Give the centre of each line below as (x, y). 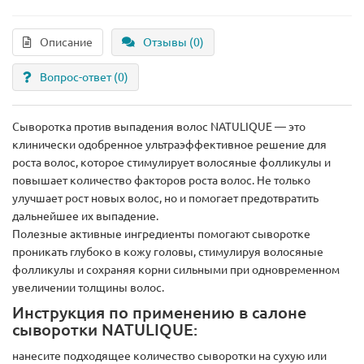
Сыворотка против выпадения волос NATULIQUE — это (159, 127)
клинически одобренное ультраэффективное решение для (169, 145)
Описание (66, 43)
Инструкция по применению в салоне (159, 313)
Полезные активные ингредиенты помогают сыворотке (161, 234)
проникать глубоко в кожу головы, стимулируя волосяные (168, 252)
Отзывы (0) (173, 43)
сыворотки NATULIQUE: (105, 330)
